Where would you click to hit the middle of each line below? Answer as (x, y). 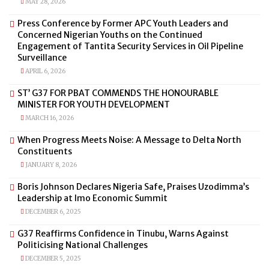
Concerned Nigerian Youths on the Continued (110, 35)
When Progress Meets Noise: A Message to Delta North (129, 140)
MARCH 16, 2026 (49, 118)
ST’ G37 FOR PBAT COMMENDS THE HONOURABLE (118, 93)
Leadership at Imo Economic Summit (92, 198)
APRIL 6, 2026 (45, 71)
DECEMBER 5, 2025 (53, 258)
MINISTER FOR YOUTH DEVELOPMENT (94, 104)
